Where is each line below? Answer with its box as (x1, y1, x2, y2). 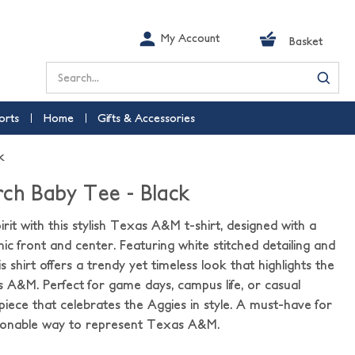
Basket (289, 35, 323, 48)
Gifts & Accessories (97, 112, 195, 124)
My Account (160, 32, 220, 44)
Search (46, 64, 86, 78)
